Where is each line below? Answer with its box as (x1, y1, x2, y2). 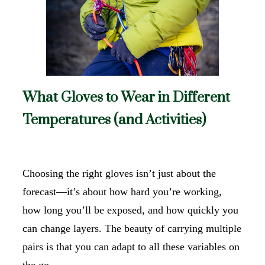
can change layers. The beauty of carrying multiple (22, 222, 241, 234)
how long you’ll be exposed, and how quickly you (22, 203, 238, 216)
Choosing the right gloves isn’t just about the (22, 167, 216, 179)
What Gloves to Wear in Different (22, 89, 230, 107)
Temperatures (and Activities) (22, 111, 206, 130)
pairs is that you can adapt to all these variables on (22, 240, 240, 253)
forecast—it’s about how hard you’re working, (22, 185, 222, 198)
